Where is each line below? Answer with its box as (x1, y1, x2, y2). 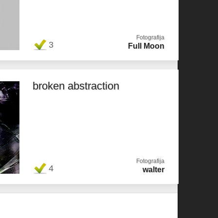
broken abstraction (33, 80, 119, 92)
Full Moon (128, 42, 164, 50)
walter (143, 165, 164, 174)
